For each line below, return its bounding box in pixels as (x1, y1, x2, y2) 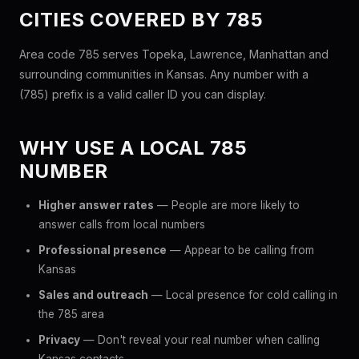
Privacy (38, 333, 80, 346)
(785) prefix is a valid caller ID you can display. (19, 87, 266, 101)
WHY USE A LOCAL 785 (19, 136, 248, 159)
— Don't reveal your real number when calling (80, 333, 320, 346)
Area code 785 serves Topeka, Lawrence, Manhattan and (19, 47, 329, 61)
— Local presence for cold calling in (148, 288, 337, 301)
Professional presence (38, 244, 167, 256)
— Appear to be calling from (167, 244, 314, 256)
